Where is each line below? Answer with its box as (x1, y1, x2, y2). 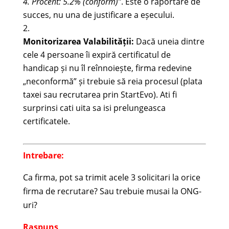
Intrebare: (22, 149, 64, 161)
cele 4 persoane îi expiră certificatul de (22, 49, 171, 60)
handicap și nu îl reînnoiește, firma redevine (22, 62, 192, 74)
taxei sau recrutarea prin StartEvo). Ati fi (22, 88, 177, 100)
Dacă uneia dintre (133, 35, 204, 47)
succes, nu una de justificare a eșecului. (22, 9, 174, 20)
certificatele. (22, 115, 70, 127)
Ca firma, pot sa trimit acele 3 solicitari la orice (22, 171, 200, 183)
